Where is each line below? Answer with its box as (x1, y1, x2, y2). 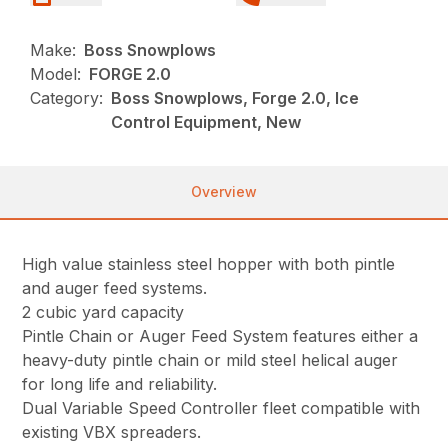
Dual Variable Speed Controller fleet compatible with (22, 398, 421, 419)
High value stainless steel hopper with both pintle (22, 254, 396, 275)
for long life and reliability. (22, 374, 218, 395)
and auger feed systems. (22, 278, 208, 299)
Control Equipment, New (111, 112, 302, 133)
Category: (30, 88, 104, 109)
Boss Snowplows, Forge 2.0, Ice (111, 88, 360, 109)
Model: (30, 64, 82, 85)
